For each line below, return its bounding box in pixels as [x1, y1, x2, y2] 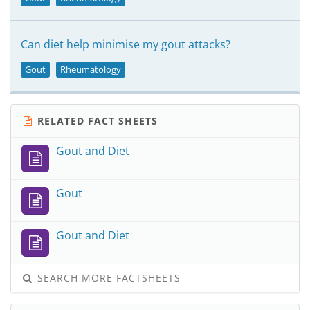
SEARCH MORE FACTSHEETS [34, 271, 181, 284]
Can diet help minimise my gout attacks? [21, 37, 230, 52]
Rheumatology [60, 63, 121, 75]
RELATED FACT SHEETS [34, 114, 158, 127]
